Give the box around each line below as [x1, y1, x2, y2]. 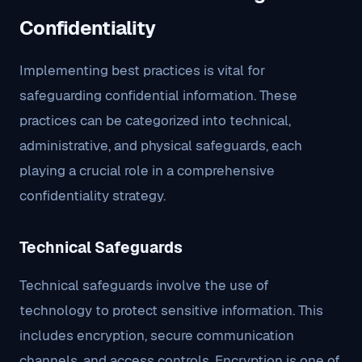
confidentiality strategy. [19, 187, 166, 204]
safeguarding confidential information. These [19, 86, 297, 104]
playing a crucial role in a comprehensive [19, 162, 275, 179]
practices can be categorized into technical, [19, 112, 291, 129]
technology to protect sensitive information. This [19, 301, 323, 319]
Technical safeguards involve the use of [19, 276, 269, 294]
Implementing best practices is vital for [19, 61, 265, 79]
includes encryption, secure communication [19, 326, 294, 344]
